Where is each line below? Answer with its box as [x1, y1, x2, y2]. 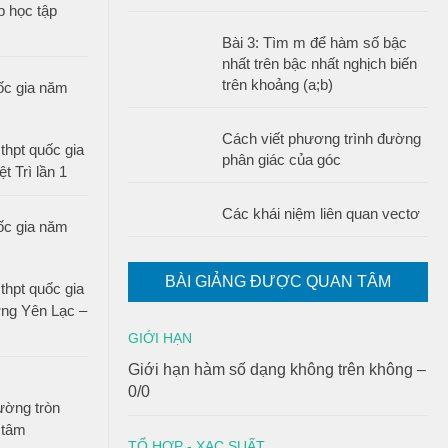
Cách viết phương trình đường [222, 130, 421, 147]
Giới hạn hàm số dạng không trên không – [128, 361, 426, 378]
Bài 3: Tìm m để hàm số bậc [222, 34, 407, 51]
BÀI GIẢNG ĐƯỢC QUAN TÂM [165, 273, 391, 290]
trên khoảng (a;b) [222, 76, 333, 93]
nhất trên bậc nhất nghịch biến [222, 55, 417, 72]
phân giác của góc [222, 151, 341, 168]
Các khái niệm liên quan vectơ [222, 205, 420, 222]
